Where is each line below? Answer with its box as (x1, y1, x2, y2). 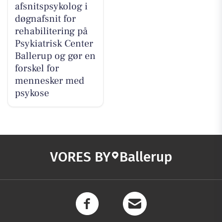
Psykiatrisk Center (14, 37, 93, 51)
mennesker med (14, 74, 84, 88)
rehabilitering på (14, 25, 88, 38)
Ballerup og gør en (14, 50, 96, 63)
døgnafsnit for (14, 12, 76, 26)
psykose (14, 87, 49, 100)
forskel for (14, 62, 59, 75)
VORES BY (50, 148, 111, 165)
